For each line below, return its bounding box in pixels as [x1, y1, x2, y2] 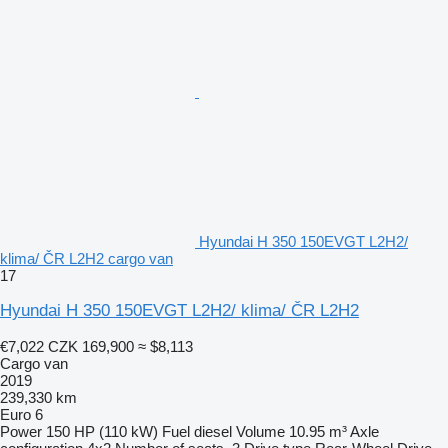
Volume [236, 422, 285, 440]
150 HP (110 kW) [46, 422, 158, 440]
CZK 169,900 [48, 337, 134, 355]
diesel [194, 422, 232, 440]
